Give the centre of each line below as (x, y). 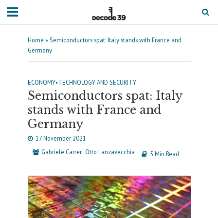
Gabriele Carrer (61, 152)
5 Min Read (164, 154)
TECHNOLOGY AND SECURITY (97, 82)
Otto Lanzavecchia (110, 152)
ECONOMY (41, 82)
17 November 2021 (61, 138)
